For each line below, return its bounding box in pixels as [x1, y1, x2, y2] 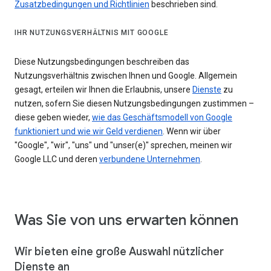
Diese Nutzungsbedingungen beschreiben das [15, 57, 189, 67]
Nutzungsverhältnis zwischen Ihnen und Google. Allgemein [15, 71, 237, 81]
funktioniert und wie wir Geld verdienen [15, 126, 163, 137]
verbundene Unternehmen [99, 154, 200, 165]
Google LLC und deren [15, 154, 99, 165]
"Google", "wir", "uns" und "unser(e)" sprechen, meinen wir [15, 140, 232, 151]
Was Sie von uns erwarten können [15, 211, 238, 230]
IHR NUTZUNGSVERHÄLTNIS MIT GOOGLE [15, 28, 169, 38]
